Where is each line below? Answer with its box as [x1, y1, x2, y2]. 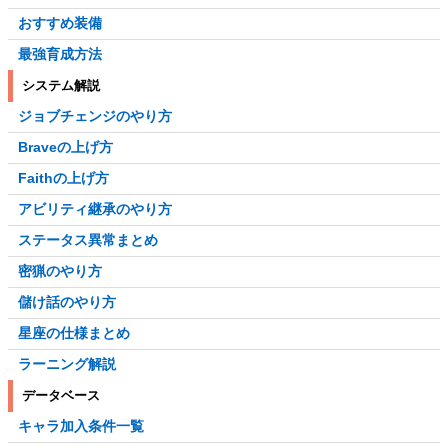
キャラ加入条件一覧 [18, 418, 144, 435]
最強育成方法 [18, 46, 102, 63]
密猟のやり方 [18, 263, 102, 280]
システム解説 [22, 78, 100, 94]
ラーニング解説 [18, 356, 116, 373]
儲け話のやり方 [18, 294, 116, 311]
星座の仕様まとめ [18, 325, 130, 342]
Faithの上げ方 [18, 170, 109, 187]
